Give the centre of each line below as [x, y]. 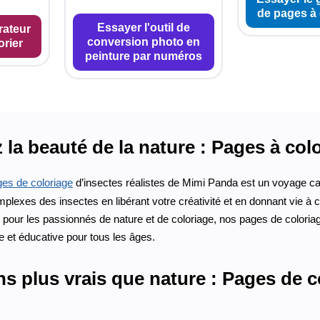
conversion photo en [143, 41]
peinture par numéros [143, 56]
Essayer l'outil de [143, 27]
